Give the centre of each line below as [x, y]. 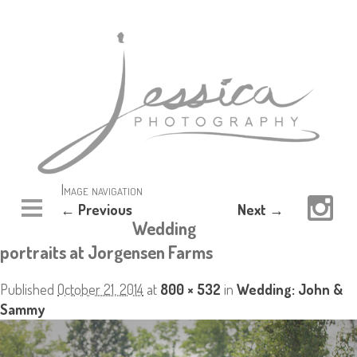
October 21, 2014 [100, 290]
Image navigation [102, 190]
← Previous [96, 210]
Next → [261, 210]
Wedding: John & [290, 290]
